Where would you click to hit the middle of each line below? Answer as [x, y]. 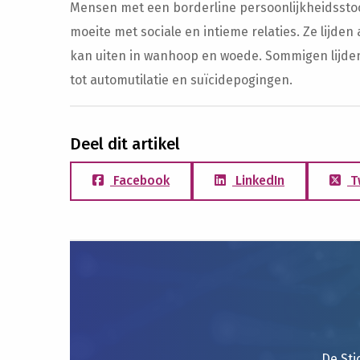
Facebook [140, 180]
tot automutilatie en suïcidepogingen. [181, 80]
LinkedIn [258, 180]
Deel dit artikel [125, 144]
